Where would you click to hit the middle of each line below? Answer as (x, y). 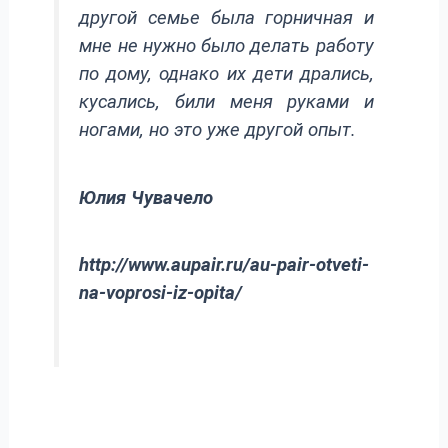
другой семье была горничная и (226, 18)
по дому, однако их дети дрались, (226, 74)
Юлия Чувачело (146, 197)
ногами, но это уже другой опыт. (218, 130)
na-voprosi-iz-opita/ (161, 293)
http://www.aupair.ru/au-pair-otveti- (224, 265)
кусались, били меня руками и (226, 102)
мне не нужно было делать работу (226, 46)
